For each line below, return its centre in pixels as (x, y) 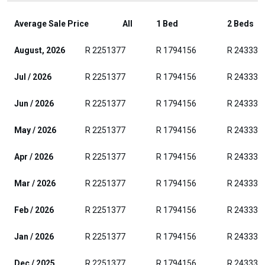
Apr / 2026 (34, 157)
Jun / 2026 (34, 104)
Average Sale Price (51, 24)
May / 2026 (35, 130)
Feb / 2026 (34, 210)
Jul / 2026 (33, 77)
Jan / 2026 (34, 237)
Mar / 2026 (35, 183)
